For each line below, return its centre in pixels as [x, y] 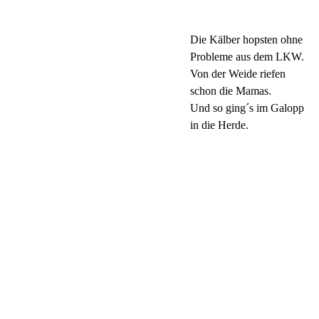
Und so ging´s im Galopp [247, 108]
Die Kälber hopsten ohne [247, 40]
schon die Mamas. [231, 91]
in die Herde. [220, 125]
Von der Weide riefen [238, 74]
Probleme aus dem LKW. [247, 57]
